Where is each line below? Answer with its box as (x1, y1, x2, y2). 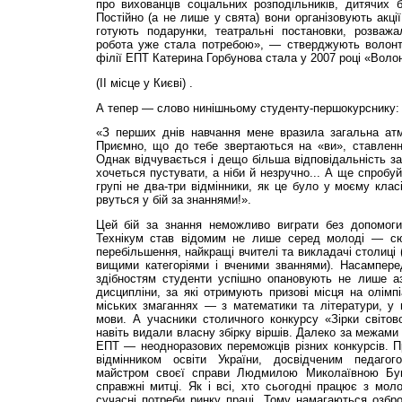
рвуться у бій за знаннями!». (95, 193, 251, 207)
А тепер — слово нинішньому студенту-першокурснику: (95, 100, 399, 115)
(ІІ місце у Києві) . (95, 75, 193, 90)
